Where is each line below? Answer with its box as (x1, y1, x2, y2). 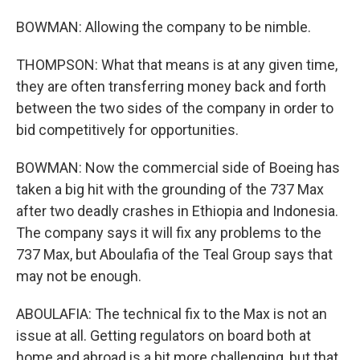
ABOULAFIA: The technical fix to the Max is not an (16, 305, 327, 323)
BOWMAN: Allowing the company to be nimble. (16, 18, 311, 36)
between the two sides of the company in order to (16, 100, 333, 117)
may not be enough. (16, 268, 141, 285)
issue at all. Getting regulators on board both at (16, 327, 311, 345)
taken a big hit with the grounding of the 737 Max (16, 181, 324, 198)
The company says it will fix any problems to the (16, 224, 321, 242)
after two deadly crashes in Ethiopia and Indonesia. (16, 202, 338, 220)
